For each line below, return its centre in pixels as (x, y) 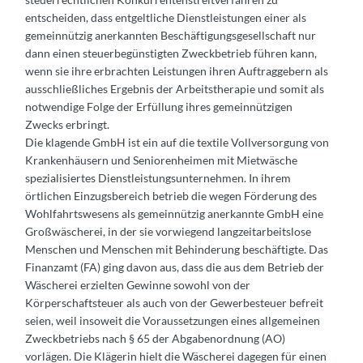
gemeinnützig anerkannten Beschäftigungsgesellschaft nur (171, 35)
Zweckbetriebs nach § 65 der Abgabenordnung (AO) (156, 338)
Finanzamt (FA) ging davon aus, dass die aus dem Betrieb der (175, 267)
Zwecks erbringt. (68, 124)
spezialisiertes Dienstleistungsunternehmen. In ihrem (158, 177)
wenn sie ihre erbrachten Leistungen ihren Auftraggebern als (177, 70)
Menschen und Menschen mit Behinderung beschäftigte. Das (177, 249)
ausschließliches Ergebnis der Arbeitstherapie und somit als (175, 88)
